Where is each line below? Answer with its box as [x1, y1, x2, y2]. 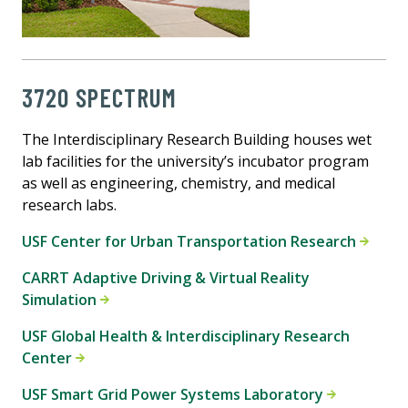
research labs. [22, 194, 117, 215]
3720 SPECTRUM [22, 81, 177, 113]
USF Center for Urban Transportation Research [22, 230, 360, 251]
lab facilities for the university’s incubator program [22, 150, 369, 171]
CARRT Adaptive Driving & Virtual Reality [22, 267, 310, 288]
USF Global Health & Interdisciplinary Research [22, 325, 350, 346]
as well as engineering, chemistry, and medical [22, 172, 335, 193]
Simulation [22, 289, 100, 310]
